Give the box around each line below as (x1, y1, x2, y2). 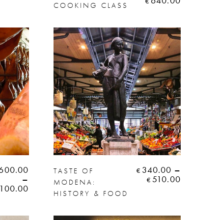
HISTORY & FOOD (53, 188, 128, 198)
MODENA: (53, 177, 96, 187)
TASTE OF (53, 165, 94, 176)
